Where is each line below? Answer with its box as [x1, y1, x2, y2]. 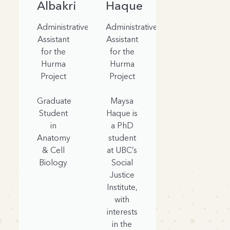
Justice [109, 169, 135, 180]
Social [111, 157, 133, 168]
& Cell [42, 145, 65, 156]
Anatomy [37, 132, 70, 143]
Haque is [106, 108, 138, 119]
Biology [39, 157, 68, 168]
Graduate [37, 95, 71, 106]
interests [106, 206, 138, 217]
